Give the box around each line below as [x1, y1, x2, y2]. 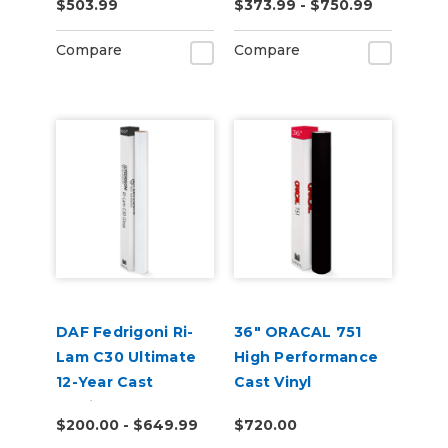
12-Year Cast [56, 373, 153, 391]
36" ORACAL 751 [234, 323, 362, 341]
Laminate [56, 398, 130, 416]
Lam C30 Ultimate [56, 348, 196, 366]
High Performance [234, 348, 378, 366]
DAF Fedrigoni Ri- [56, 323, 194, 341]
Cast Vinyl [234, 373, 312, 391]
